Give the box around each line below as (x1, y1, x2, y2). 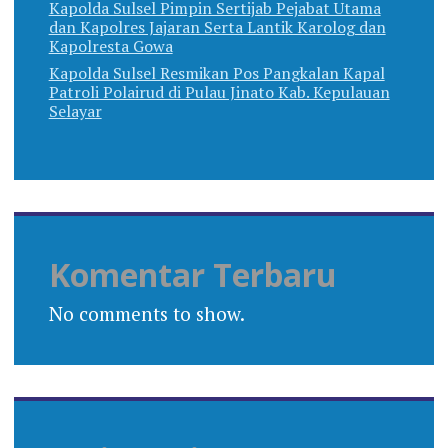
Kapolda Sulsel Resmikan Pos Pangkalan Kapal (48, 62, 385, 85)
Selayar (48, 100, 102, 123)
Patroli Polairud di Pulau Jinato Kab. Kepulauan (48, 81, 390, 104)
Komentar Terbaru (48, 253, 337, 297)
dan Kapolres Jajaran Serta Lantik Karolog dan (48, 16, 386, 39)
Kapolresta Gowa (48, 35, 173, 58)
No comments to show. (48, 301, 245, 326)
